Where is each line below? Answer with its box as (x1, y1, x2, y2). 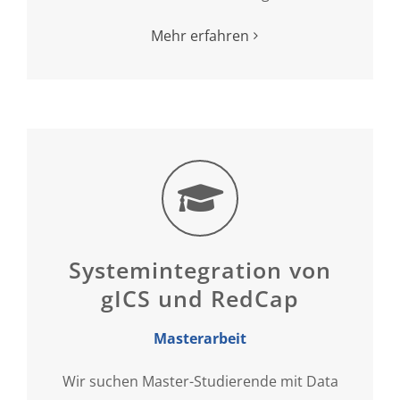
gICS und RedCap (101, 282, 299, 313)
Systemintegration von (69, 254, 331, 285)
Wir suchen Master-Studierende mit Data (62, 371, 338, 391)
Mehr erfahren (151, 25, 249, 46)
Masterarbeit (154, 328, 246, 348)
